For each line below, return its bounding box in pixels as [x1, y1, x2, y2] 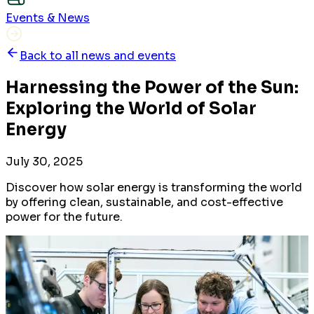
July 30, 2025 [6, 153, 83, 169]
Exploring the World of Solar [6, 97, 257, 119]
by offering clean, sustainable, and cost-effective [6, 194, 283, 210]
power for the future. [6, 209, 123, 224]
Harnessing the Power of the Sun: [6, 76, 299, 98]
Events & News [6, 10, 90, 25]
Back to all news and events [20, 48, 176, 63]
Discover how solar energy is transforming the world [6, 179, 302, 195]
